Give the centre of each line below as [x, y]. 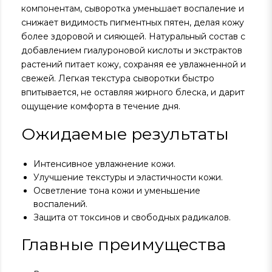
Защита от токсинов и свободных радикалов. [132, 217]
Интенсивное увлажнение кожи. [104, 164]
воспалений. [60, 204]
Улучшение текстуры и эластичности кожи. [128, 177]
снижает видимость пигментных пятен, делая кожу [133, 22]
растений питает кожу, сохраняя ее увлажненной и [134, 64]
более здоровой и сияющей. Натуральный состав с [133, 36]
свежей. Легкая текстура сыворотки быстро [118, 78]
